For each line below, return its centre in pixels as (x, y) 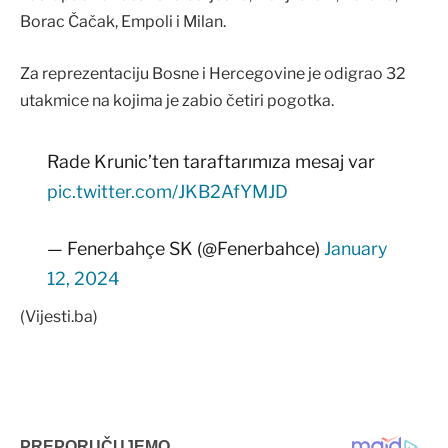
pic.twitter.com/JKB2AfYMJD (167, 191)
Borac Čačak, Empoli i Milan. (123, 21)
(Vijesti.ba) (59, 317)
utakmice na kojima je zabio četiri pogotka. (177, 100)
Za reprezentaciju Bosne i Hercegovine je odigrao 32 (213, 73)
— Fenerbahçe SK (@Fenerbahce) (185, 249)
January (355, 249)
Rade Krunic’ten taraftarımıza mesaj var (210, 161)
